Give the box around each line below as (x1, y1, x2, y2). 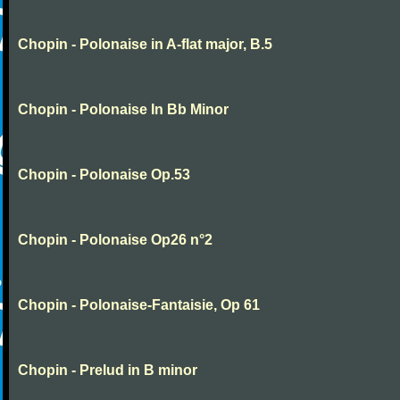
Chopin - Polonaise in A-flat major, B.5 (18, 37, 272, 52)
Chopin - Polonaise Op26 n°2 (18, 232, 212, 247)
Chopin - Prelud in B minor (18, 362, 197, 378)
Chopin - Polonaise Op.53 (18, 167, 190, 182)
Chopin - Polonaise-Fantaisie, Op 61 (18, 297, 260, 312)
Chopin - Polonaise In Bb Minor (18, 102, 229, 117)
